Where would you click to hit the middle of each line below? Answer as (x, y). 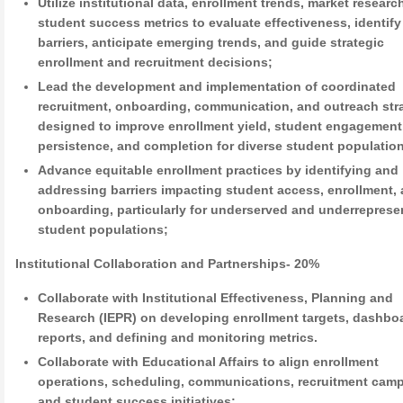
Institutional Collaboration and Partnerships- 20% (167, 264)
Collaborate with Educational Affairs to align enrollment (209, 362)
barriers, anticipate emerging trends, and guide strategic (211, 42)
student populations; (103, 229)
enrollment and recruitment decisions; (156, 62)
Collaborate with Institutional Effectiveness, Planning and (216, 298)
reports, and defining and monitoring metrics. (178, 337)
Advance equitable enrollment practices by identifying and (219, 170)
